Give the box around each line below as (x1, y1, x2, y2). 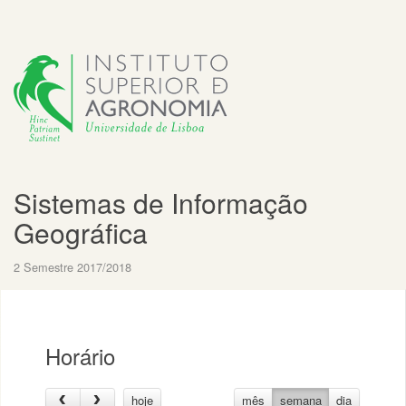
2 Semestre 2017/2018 (14, 258, 131, 275)
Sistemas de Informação (14, 183, 308, 222)
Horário (45, 340, 115, 372)
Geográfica (14, 213, 148, 252)
